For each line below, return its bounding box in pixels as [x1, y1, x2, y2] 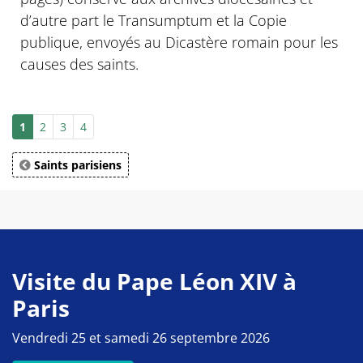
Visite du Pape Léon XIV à [12, 266, 297, 297]
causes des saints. [20, 54, 139, 75]
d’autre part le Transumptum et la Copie [20, 11, 287, 31]
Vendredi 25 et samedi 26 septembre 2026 [12, 329, 270, 348]
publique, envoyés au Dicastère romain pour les [20, 32, 338, 53]
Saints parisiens [31, 157, 122, 173]
